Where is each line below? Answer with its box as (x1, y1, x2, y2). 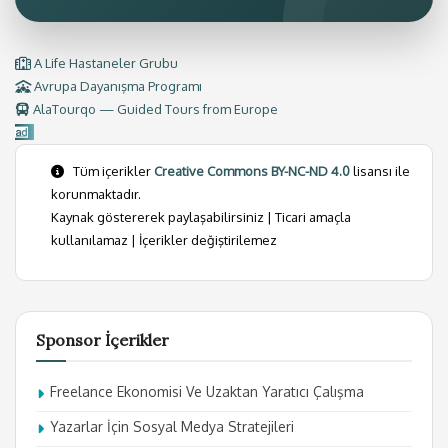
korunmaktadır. (51, 185, 141, 202)
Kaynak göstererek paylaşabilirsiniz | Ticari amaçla (51, 208, 351, 225)
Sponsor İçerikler (36, 329, 169, 350)
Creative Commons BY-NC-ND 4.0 (154, 162, 350, 179)
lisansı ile (353, 162, 410, 179)
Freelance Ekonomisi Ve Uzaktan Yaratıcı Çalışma (50, 382, 364, 400)
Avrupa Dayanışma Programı (31, 77, 202, 94)
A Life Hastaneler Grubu (31, 54, 178, 71)
